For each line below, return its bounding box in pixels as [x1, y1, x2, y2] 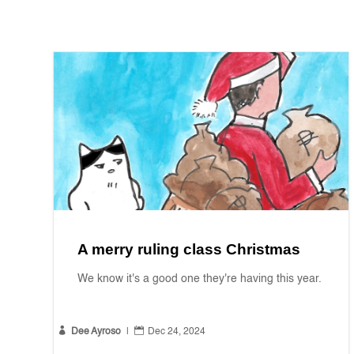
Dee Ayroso [71, 327, 122, 337]
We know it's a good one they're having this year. [77, 273, 322, 285]
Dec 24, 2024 [148, 327, 206, 337]
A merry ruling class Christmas [77, 241, 301, 258]
